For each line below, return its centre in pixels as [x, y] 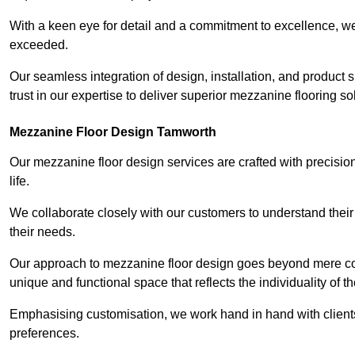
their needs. [42, 232]
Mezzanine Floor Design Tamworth [113, 132]
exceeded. [39, 45]
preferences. [44, 334]
